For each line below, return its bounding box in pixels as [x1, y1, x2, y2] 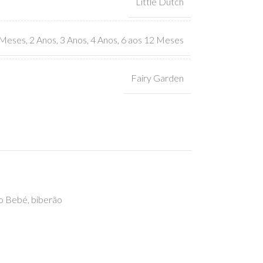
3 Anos [59, 33, 87, 45]
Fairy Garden [130, 72, 184, 83]
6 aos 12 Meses [120, 33, 184, 45]
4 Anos [90, 33, 117, 45]
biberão [31, 194, 62, 205]
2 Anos [29, 33, 56, 45]
